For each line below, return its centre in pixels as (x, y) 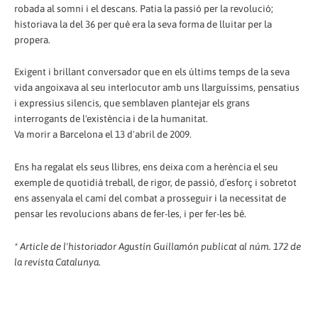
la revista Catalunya (56, 262)
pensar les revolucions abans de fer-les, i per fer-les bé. (130, 214)
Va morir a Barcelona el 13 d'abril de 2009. (103, 135)
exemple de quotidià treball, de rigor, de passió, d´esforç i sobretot (155, 183)
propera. (32, 39)
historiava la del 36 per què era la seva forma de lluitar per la (143, 24)
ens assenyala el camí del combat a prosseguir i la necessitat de (150, 198)
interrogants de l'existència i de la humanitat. (111, 119)
